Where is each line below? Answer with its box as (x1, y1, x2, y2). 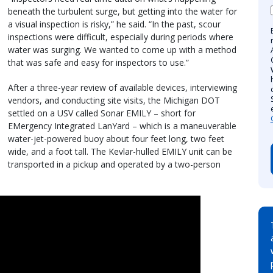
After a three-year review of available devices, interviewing (8, 81, 237, 93)
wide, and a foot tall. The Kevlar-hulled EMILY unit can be (8, 145, 232, 157)
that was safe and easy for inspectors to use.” (8, 56, 189, 68)
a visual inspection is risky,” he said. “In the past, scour (8, 18, 221, 30)
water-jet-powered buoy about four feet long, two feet (8, 132, 224, 144)
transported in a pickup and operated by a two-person (8, 158, 221, 170)
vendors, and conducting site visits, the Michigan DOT (8, 94, 220, 106)
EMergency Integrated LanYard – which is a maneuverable (8, 119, 236, 132)
